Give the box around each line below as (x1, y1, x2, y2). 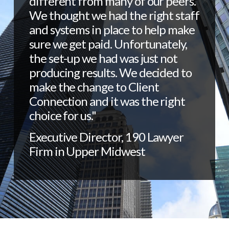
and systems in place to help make (29, 22, 195, 37)
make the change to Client (29, 79, 159, 95)
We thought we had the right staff (29, 8, 200, 23)
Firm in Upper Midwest (29, 144, 145, 159)
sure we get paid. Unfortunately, (29, 36, 188, 52)
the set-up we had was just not (29, 51, 178, 66)
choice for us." (29, 108, 97, 123)
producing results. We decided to (29, 65, 192, 80)
